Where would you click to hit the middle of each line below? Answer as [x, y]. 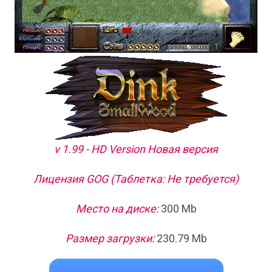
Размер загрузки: [110, 238]
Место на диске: [117, 209]
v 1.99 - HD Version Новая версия [136, 149]
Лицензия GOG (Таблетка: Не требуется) [136, 179]
